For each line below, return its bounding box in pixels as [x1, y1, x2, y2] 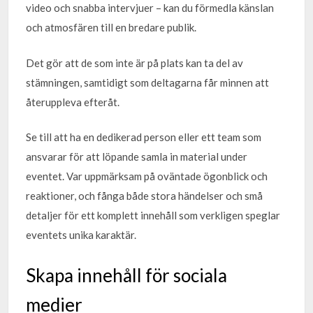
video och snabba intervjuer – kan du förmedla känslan [26, 1, 275, 14]
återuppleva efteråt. [26, 95, 120, 108]
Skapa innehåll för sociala [26, 263, 228, 286]
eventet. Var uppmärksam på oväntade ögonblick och [26, 170, 268, 182]
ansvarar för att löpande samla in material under [26, 150, 248, 163]
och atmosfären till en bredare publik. [26, 21, 197, 34]
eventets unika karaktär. [26, 228, 137, 241]
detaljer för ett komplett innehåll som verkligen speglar [26, 209, 281, 221]
